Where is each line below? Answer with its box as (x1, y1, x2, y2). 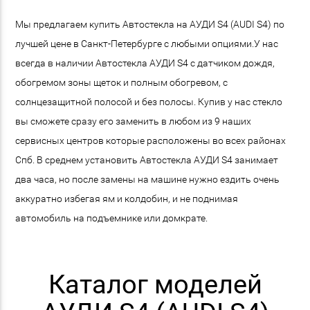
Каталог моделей (48, 269, 262, 300)
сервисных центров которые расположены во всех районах (15, 134, 286, 146)
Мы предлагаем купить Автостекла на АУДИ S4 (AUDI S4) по (15, 18, 285, 30)
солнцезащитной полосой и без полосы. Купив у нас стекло (15, 95, 283, 107)
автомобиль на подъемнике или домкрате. (15, 212, 208, 224)
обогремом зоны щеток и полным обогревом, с (15, 76, 228, 88)
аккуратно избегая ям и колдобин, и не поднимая (15, 192, 239, 204)
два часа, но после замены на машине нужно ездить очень (15, 173, 280, 185)
